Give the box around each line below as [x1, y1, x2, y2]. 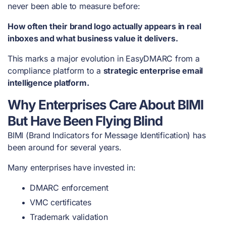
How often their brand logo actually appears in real [8, 21, 202, 31]
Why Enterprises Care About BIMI [8, 96, 203, 112]
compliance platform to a [8, 65, 103, 76]
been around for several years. [8, 142, 122, 152]
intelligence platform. [8, 77, 89, 88]
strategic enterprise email [103, 65, 203, 76]
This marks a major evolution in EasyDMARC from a [8, 53, 200, 64]
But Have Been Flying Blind [8, 112, 162, 129]
